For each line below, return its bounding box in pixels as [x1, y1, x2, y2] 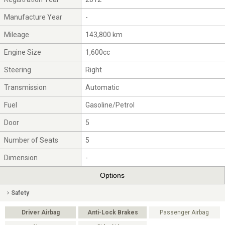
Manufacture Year [4, 13, 63, 21]
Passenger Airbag [160, 208, 209, 216]
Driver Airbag [21, 208, 60, 216]
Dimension [4, 153, 38, 162]
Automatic [85, 83, 120, 91]
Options [100, 171, 125, 180]
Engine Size [4, 48, 42, 56]
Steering [4, 65, 32, 74]
